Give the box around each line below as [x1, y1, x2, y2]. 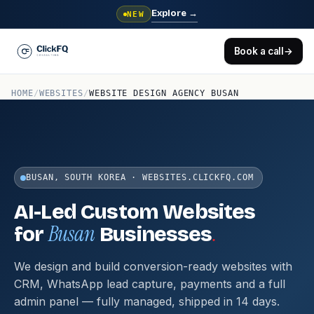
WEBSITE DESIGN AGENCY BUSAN [88, 88, 239, 98]
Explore [151, 7, 189, 19]
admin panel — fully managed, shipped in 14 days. [14, 294, 280, 308]
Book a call [233, 45, 285, 57]
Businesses [95, 221, 212, 247]
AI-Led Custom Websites [14, 199, 256, 224]
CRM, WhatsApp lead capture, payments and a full [14, 277, 285, 291]
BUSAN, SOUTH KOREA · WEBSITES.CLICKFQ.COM [26, 172, 254, 182]
